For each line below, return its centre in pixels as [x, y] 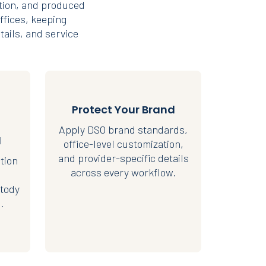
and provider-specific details [123, 158]
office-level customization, [123, 144]
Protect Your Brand [123, 110]
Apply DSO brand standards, [123, 129]
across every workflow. [123, 172]
